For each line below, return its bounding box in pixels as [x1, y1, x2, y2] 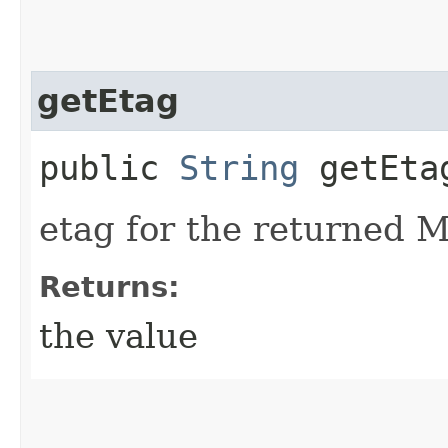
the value [39, 315, 198, 356]
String [179, 147, 299, 188]
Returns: [39, 269, 180, 304]
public [39, 147, 179, 188]
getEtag [37, 82, 179, 119]
